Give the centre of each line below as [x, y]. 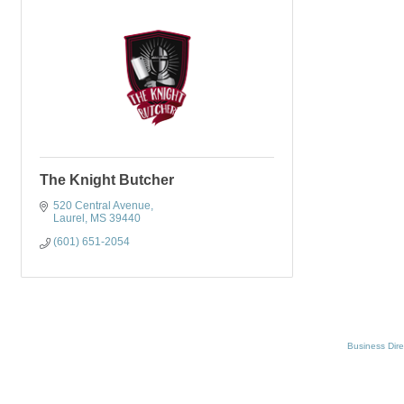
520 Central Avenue [102, 205]
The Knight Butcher [107, 179]
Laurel [69, 218]
